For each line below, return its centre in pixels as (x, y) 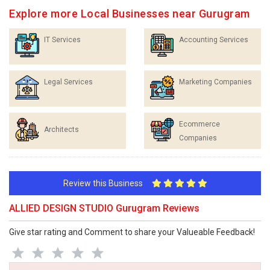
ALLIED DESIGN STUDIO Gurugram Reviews (104, 208)
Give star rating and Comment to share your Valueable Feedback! (132, 232)
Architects (61, 129)
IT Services (62, 39)
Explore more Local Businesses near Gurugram (130, 13)
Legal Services (68, 82)
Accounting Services (214, 39)
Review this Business (107, 183)
